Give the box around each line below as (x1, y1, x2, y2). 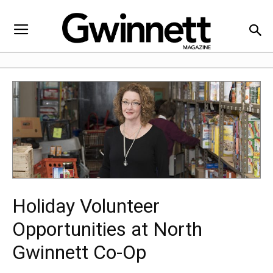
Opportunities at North (12, 218, 202, 241)
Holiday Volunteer (12, 194, 160, 218)
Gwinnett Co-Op (12, 241, 146, 264)
